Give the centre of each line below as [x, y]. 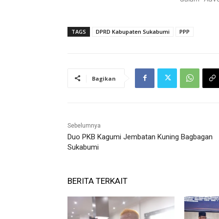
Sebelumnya [84, 125]
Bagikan [104, 78]
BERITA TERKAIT [98, 181]
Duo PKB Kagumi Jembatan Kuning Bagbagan [140, 137]
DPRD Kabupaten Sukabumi [133, 31]
